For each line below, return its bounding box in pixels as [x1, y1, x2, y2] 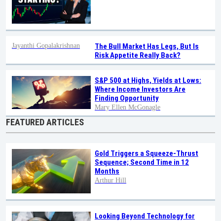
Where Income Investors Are [95, 85, 185, 94]
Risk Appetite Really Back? [95, 51, 181, 60]
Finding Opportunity [95, 94, 159, 103]
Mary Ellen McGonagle [95, 104, 160, 111]
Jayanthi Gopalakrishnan [12, 42, 80, 50]
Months [95, 167, 119, 176]
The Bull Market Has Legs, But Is [95, 42, 199, 51]
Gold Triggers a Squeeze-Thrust [95, 149, 198, 158]
